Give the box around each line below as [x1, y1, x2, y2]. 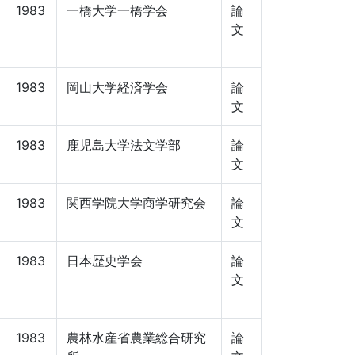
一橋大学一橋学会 [67, 2, 168, 19]
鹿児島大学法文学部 [67, 137, 181, 154]
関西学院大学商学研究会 [67, 195, 206, 212]
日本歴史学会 [67, 253, 143, 269]
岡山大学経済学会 [67, 79, 168, 96]
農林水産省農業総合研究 [67, 330, 206, 346]
